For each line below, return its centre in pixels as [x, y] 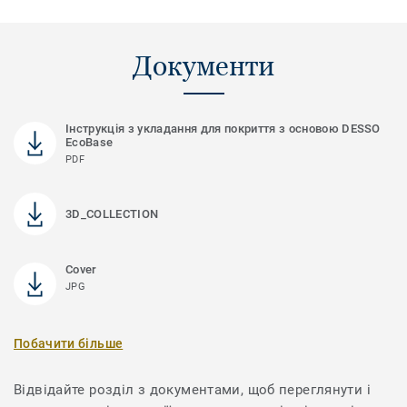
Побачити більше [69, 343]
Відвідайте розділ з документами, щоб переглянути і [192, 389]
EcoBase [89, 142]
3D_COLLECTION [112, 213]
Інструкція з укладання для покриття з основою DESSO [223, 128]
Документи [203, 66]
